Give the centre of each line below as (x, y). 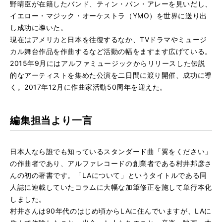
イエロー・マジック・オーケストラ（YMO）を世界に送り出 (109, 16)
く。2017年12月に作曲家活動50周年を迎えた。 (88, 87)
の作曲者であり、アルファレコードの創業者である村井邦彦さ (111, 163)
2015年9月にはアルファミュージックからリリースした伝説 (108, 63)
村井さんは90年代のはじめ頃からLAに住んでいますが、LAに (111, 211)
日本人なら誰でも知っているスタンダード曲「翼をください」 (111, 151)
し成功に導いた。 (39, 28)
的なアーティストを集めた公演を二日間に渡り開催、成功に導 (111, 75)
